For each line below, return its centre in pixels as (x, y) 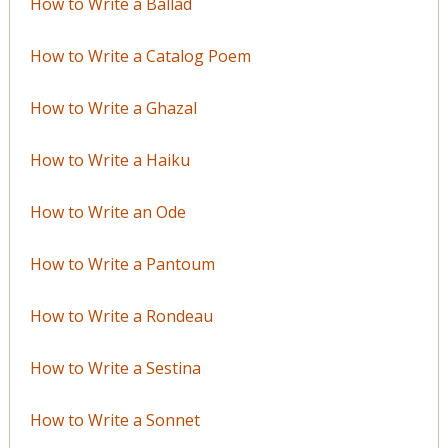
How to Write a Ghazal (113, 107)
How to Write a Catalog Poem (140, 55)
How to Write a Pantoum (122, 263)
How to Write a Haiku (109, 159)
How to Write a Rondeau (121, 315)
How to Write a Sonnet (114, 419)
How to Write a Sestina (115, 367)
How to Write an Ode (107, 211)
